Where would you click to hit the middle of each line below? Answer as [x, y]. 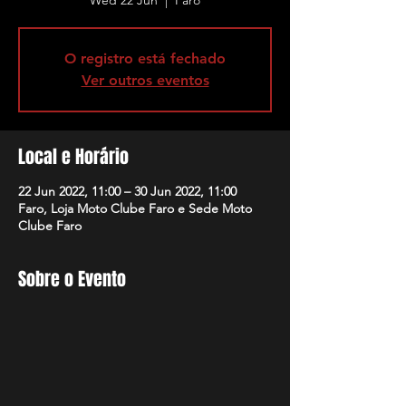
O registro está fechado [145, 58]
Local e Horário [73, 157]
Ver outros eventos [145, 80]
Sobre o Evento [72, 279]
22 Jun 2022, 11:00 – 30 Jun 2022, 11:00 [127, 191]
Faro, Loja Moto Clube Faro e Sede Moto [135, 208]
